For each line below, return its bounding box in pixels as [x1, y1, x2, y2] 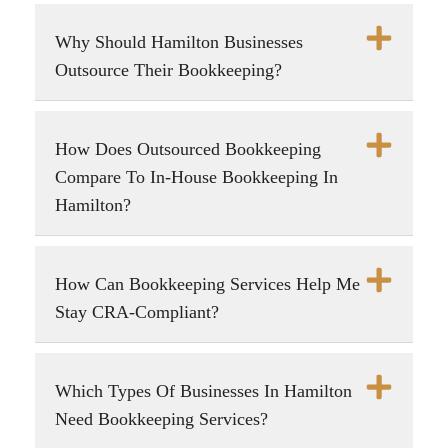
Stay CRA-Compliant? [55, 302, 219, 323]
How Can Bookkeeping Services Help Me [55, 274, 360, 295]
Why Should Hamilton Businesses [55, 32, 303, 53]
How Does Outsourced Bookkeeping [55, 139, 321, 160]
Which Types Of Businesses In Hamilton [55, 381, 352, 402]
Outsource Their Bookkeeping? [55, 60, 282, 81]
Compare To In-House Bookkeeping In [55, 167, 338, 188]
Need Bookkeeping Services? [55, 409, 268, 430]
